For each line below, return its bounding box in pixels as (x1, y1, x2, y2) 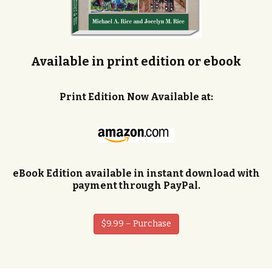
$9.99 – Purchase (101, 218, 171, 229)
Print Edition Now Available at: (59, 90, 213, 103)
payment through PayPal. (72, 179, 200, 191)
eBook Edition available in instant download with (12, 167, 260, 179)
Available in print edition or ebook (31, 53, 241, 69)
